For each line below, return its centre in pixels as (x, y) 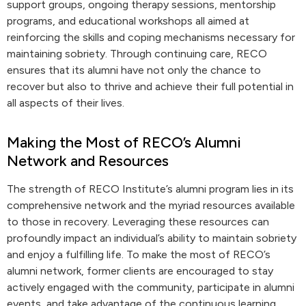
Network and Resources (88, 161)
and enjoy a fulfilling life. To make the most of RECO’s (139, 254)
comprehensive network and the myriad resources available (151, 205)
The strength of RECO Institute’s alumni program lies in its (150, 189)
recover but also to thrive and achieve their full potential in (150, 86)
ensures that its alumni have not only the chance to (134, 70)
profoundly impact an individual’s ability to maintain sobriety (152, 238)
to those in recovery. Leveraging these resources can (138, 222)
